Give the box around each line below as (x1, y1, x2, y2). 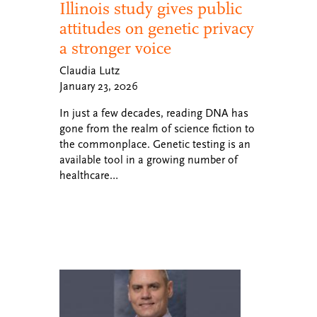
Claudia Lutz (59, 64, 120, 77)
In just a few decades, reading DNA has (59, 107, 248, 120)
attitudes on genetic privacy (59, 18, 254, 39)
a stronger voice (59, 38, 171, 59)
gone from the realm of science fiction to (59, 122, 255, 135)
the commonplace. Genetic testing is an (59, 138, 250, 151)
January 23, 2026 (59, 80, 138, 93)
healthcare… (59, 169, 118, 182)
